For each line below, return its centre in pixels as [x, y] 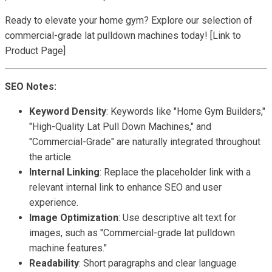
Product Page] [35, 51]
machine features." [68, 248]
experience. [54, 202]
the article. [51, 157]
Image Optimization [74, 218]
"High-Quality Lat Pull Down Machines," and [120, 127]
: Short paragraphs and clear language [158, 263]
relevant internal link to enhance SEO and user [125, 187]
